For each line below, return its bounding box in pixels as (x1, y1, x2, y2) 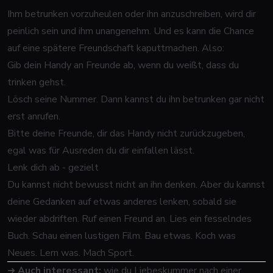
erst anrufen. (7, 110, 60, 123)
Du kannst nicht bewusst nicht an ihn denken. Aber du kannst (7, 178, 265, 191)
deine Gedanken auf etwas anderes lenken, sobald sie (7, 195, 236, 208)
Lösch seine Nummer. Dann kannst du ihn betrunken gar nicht (7, 93, 264, 106)
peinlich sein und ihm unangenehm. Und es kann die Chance (7, 24, 254, 38)
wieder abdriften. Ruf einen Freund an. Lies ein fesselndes (7, 212, 252, 225)
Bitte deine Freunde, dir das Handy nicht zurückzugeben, (7, 127, 245, 140)
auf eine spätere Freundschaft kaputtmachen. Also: (7, 41, 224, 55)
